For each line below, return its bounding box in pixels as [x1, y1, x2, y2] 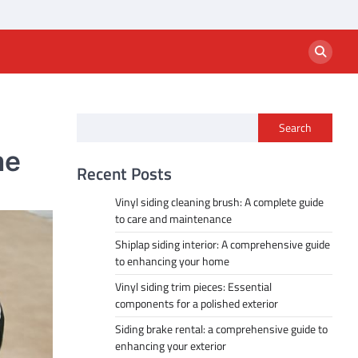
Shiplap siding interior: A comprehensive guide [115, 236, 330, 253]
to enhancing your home [115, 253, 229, 270]
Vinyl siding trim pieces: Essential [115, 278, 272, 296]
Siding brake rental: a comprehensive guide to [115, 320, 328, 338]
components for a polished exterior [115, 295, 278, 312]
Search [279, 119, 312, 137]
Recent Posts [77, 161, 172, 186]
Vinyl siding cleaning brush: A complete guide [115, 193, 324, 211]
